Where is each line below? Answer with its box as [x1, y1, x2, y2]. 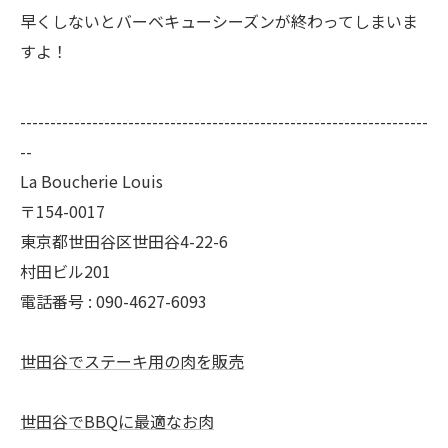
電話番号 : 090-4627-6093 [20, 289, 207, 313]
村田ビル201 [20, 259, 111, 283]
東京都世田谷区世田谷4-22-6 [20, 229, 228, 253]
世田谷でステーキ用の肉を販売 [20, 349, 244, 373]
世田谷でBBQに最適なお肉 [20, 409, 214, 433]
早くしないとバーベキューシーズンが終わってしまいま [20, 9, 418, 33]
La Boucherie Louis [20, 169, 163, 193]
